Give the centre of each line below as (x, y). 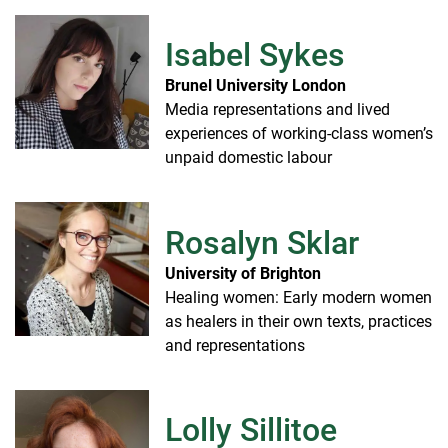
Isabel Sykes (255, 55)
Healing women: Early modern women (298, 297)
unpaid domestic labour (248, 158)
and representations (235, 345)
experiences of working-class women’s (299, 134)
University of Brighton (243, 273)
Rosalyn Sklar (262, 242)
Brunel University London (255, 86)
